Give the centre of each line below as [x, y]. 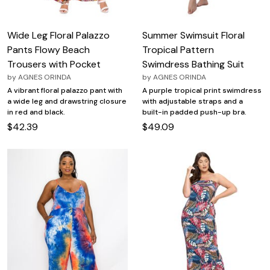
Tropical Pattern [178, 49]
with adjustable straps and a [193, 101]
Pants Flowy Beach [49, 49]
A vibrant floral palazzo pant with [65, 90]
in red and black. [36, 112]
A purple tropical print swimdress [202, 90]
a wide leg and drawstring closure [67, 101]
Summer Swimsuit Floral [193, 35]
